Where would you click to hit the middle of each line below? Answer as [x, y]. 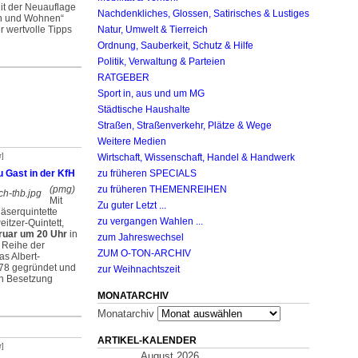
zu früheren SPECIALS [147, 173]
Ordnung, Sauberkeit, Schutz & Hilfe [175, 45]
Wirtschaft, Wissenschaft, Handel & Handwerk [196, 157]
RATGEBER [123, 77]
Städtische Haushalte [144, 109]
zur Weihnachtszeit [139, 269]
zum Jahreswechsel [141, 237]
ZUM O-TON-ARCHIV [144, 253]
